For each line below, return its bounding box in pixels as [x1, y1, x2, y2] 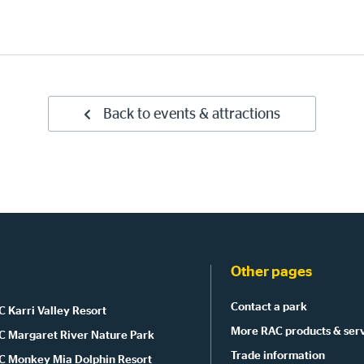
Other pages [231, 265, 312, 280]
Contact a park [231, 301, 307, 313]
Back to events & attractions [103, 107, 280, 123]
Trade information [231, 349, 325, 362]
